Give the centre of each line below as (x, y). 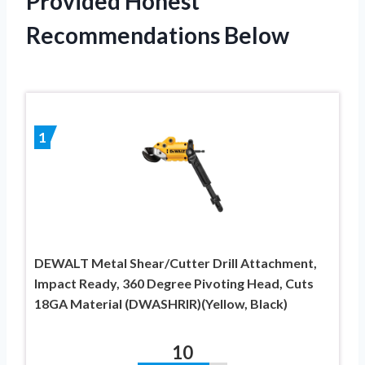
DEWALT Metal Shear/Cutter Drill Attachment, (176, 262)
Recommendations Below (158, 35)
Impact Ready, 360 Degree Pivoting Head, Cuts (174, 283)
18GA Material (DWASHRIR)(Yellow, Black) (161, 303)
